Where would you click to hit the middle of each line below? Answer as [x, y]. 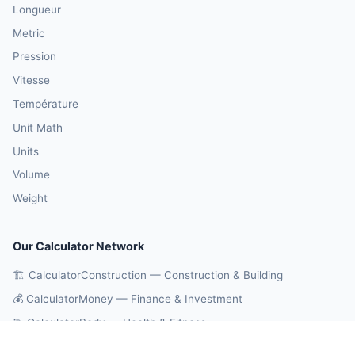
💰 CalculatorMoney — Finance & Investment [128, 298]
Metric [29, 33]
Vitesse [31, 80]
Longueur [37, 9]
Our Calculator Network [78, 246]
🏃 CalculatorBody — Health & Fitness [109, 322]
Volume [31, 175]
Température [46, 103]
